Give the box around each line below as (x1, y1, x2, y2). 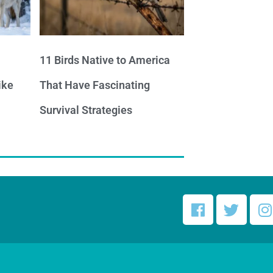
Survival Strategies (40, 104, 133, 117)
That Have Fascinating (40, 79, 151, 92)
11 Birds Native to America (40, 54, 171, 67)
